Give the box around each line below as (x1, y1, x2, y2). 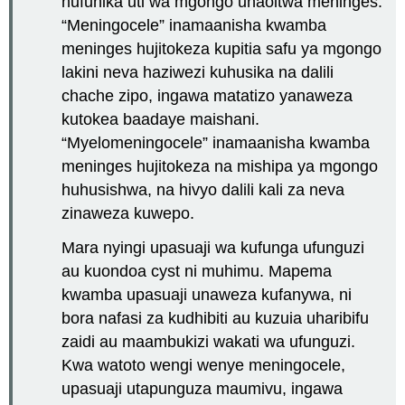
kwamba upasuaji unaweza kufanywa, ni (61, 286, 353, 305)
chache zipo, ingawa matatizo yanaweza (61, 86, 353, 105)
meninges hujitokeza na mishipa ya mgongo (61, 156, 379, 175)
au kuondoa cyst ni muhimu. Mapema (61, 262, 333, 281)
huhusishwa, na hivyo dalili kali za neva (61, 180, 345, 199)
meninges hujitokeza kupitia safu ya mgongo (61, 39, 382, 58)
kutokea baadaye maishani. (61, 109, 260, 128)
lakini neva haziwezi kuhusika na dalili (61, 62, 334, 81)
